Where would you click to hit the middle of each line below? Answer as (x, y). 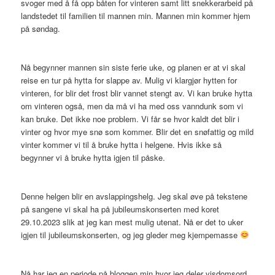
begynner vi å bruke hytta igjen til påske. (93, 157)
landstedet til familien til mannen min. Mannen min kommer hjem (136, 15)
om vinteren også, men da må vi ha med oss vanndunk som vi (132, 106)
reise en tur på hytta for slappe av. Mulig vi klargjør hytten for (129, 80)
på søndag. (41, 28)
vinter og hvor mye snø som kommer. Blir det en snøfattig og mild (137, 131)
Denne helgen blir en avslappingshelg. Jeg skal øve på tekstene (134, 196)
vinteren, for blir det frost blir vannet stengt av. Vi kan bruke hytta (137, 93)
